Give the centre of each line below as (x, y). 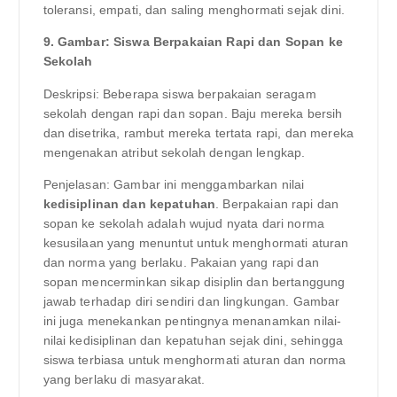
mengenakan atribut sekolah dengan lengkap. (174, 152)
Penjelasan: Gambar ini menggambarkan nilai (174, 184)
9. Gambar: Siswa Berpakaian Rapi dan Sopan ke (193, 42)
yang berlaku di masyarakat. (124, 379)
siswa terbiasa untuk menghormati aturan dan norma (195, 359)
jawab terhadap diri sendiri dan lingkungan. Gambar (191, 301)
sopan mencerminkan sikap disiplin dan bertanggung (194, 281)
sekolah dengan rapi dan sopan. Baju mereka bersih (193, 113)
